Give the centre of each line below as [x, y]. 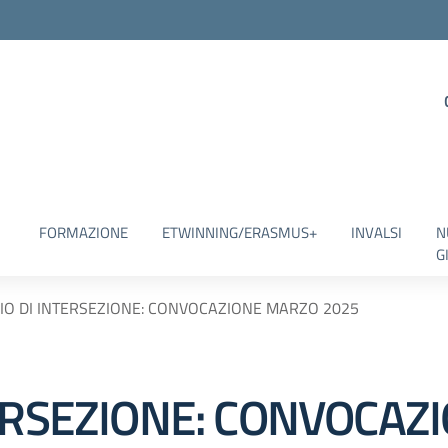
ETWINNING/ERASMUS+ [239, 232]
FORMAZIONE [83, 232]
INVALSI [376, 232]
